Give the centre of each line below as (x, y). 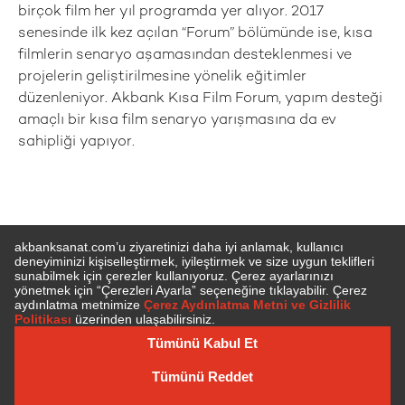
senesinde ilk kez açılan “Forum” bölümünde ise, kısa (195, 34)
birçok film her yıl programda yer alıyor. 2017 (170, 12)
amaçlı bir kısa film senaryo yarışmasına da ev (177, 121)
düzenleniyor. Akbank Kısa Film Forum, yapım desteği (200, 99)
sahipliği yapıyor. (78, 142)
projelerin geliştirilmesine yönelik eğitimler (162, 77)
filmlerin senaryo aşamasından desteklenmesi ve (185, 56)
